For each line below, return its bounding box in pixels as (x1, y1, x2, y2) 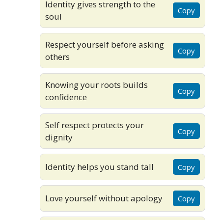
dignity (45, 131, 73, 143)
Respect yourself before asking (45, 38, 164, 50)
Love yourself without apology (45, 192, 163, 204)
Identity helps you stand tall (45, 161, 154, 173)
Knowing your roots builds (45, 79, 148, 90)
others (45, 51, 70, 62)
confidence (45, 91, 87, 103)
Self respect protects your (45, 119, 144, 131)
